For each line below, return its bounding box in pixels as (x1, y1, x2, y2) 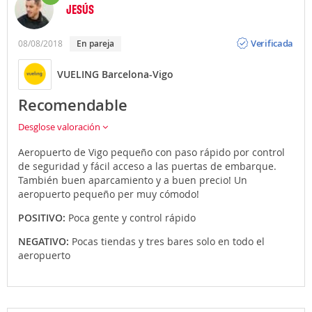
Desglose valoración (18, 120, 102, 133)
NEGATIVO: (18, 234, 72, 248)
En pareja (81, 37, 114, 49)
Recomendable (18, 94, 127, 116)
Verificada (251, 37, 294, 50)
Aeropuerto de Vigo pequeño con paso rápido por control (18, 145, 285, 159)
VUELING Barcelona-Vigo (57, 68, 173, 81)
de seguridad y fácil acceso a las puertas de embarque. (18, 159, 276, 173)
